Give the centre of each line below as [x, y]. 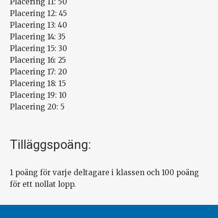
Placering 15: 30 [38, 49]
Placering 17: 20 [38, 72]
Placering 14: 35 [38, 37]
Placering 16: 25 [38, 60]
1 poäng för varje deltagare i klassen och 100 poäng [104, 173]
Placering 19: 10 [38, 95]
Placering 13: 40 [38, 25]
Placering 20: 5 [37, 107]
